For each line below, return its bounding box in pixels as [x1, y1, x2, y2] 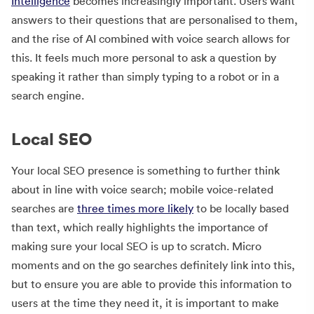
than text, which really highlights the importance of [11, 220, 268, 234]
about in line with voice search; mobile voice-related [11, 182, 273, 196]
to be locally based [193, 201, 289, 215]
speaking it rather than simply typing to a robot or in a [11, 69, 279, 83]
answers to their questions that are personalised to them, [11, 13, 298, 27]
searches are [11, 201, 77, 215]
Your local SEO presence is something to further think [11, 163, 280, 177]
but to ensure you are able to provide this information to [11, 277, 292, 291]
